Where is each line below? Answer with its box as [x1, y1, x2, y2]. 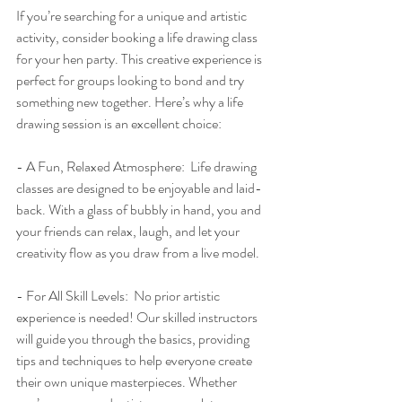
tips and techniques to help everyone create [16, 350, 255, 371]
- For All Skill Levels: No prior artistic [16, 285, 223, 307]
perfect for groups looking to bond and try [16, 70, 247, 92]
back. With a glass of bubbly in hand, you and [16, 199, 264, 221]
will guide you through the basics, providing [16, 328, 252, 350]
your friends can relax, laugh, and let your [16, 221, 242, 242]
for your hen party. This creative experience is [16, 48, 265, 70]
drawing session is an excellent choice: [16, 113, 222, 135]
